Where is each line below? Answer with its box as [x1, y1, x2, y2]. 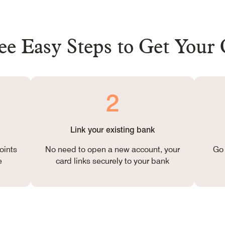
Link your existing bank [70, 125, 155, 135]
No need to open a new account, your [45, 145, 180, 154]
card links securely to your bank [56, 156, 169, 166]
